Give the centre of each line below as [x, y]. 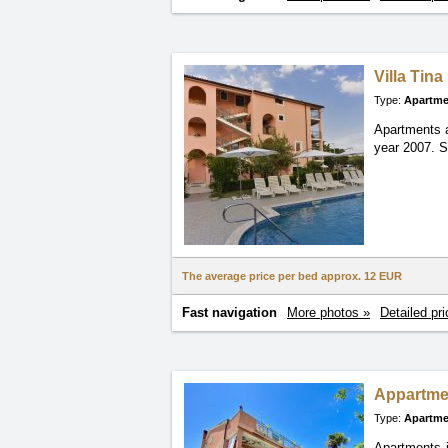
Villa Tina [408, 76]
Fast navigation [229, 313]
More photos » [328, 313]
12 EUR [383, 276]
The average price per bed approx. [273, 276]
